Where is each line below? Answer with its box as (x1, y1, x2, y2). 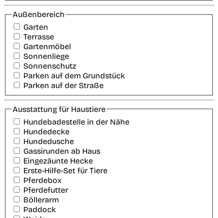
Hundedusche (23, 136, 74, 146)
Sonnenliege (23, 51, 69, 61)
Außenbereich (13, 10, 65, 19)
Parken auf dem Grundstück (23, 71, 125, 80)
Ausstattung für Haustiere (13, 104, 106, 114)
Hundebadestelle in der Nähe (23, 117, 129, 127)
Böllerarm (23, 195, 59, 204)
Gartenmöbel (23, 41, 71, 51)
